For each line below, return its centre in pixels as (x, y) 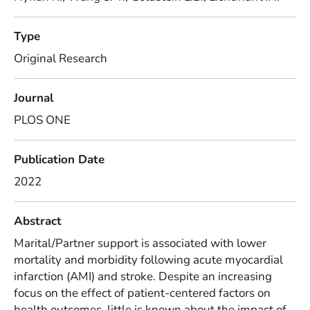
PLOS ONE (42, 120)
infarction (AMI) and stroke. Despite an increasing (143, 276)
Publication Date (59, 159)
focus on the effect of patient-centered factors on (142, 293)
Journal (34, 98)
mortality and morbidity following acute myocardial (148, 260)
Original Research (61, 58)
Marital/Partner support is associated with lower (140, 243)
